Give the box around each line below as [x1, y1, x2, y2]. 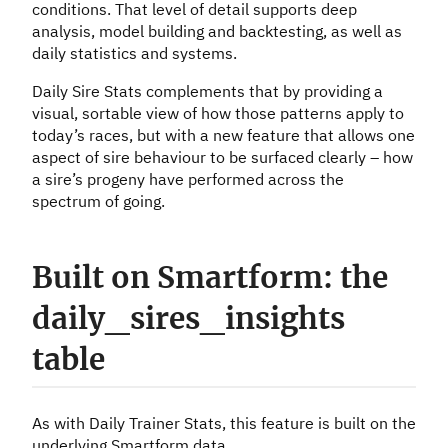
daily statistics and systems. [32, 43, 237, 64]
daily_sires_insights [32, 299, 345, 337]
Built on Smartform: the [32, 258, 388, 296]
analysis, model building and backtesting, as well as [32, 21, 402, 42]
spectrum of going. [32, 191, 165, 212]
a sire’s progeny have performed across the [32, 169, 344, 190]
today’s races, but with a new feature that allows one [32, 125, 415, 146]
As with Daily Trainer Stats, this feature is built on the [32, 413, 416, 434]
